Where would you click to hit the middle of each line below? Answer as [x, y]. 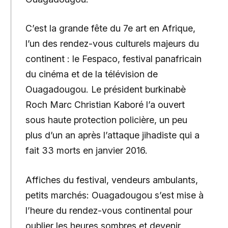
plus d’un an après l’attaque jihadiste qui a [112, 135]
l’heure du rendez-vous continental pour [109, 210]
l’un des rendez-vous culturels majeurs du [112, 44]
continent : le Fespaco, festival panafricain [113, 59]
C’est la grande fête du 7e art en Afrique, [110, 28]
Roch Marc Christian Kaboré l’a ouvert [106, 105]
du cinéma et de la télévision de [91, 74]
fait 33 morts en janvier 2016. [86, 151]
